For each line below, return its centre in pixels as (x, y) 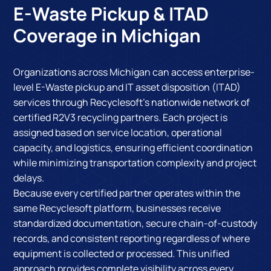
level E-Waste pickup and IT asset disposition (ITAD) (127, 87)
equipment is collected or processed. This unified (122, 253)
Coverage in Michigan (107, 35)
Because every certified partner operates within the (127, 193)
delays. (29, 178)
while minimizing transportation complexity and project (135, 162)
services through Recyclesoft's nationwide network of (132, 102)
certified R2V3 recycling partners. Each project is (121, 117)
